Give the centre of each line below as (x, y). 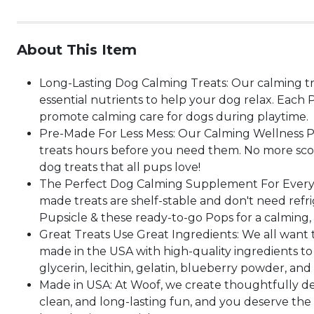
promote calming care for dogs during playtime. (174, 117)
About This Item (77, 50)
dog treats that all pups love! (120, 167)
